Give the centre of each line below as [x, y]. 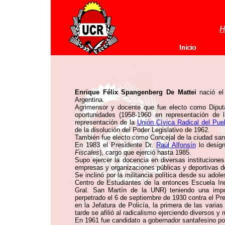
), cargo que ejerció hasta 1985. [145, 152]
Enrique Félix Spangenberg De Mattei [136, 92]
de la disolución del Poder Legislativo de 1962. [142, 130]
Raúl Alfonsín [176, 145]
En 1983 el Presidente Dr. [116, 145]
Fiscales [87, 152]
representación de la [106, 122]
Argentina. [90, 100]
